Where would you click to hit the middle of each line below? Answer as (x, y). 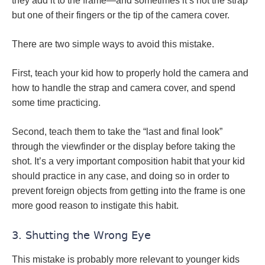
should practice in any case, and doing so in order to (121, 176)
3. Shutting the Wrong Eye (81, 235)
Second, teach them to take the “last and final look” (117, 132)
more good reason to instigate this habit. (95, 206)
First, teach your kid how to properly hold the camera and (130, 73)
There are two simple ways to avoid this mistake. (113, 44)
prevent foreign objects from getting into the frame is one (129, 191)
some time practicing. (56, 103)
